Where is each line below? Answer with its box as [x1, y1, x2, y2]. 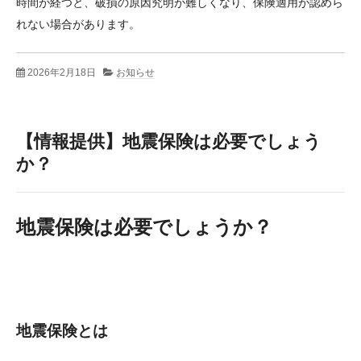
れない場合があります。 [16, 17, 140, 31]
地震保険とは [16, 322, 108, 340]
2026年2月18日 [27, 66, 96, 78]
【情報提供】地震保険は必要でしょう [16, 131, 322, 151]
